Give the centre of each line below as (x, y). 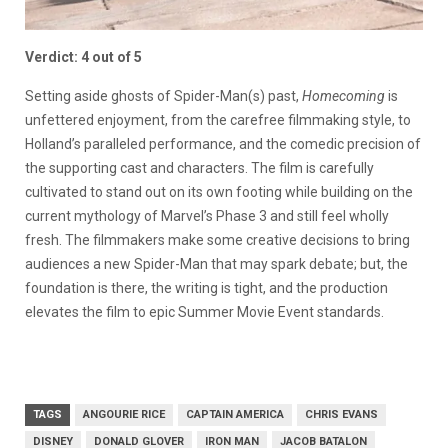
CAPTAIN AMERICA (235, 414)
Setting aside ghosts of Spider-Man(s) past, (163, 95)
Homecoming (343, 95)
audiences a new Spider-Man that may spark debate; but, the (216, 263)
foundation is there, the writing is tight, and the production (206, 287)
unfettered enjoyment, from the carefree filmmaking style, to (218, 119)
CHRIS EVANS (341, 414)
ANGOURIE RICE (124, 414)
